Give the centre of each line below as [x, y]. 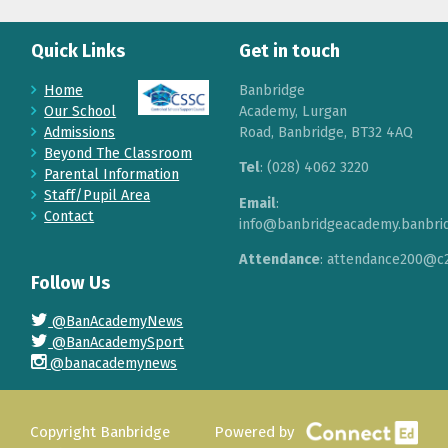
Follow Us [71, 282]
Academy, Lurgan [293, 110]
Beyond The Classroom [118, 152]
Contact [69, 215]
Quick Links [78, 51]
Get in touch [290, 51]
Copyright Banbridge [100, 431]
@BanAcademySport [116, 342]
